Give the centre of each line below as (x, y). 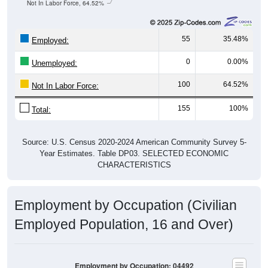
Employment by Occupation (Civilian (126, 205)
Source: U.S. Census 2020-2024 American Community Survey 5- (134, 142)
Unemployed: (54, 63)
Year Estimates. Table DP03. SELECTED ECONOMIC (134, 153)
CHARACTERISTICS (134, 165)
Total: (41, 109)
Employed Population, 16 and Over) (124, 224)
